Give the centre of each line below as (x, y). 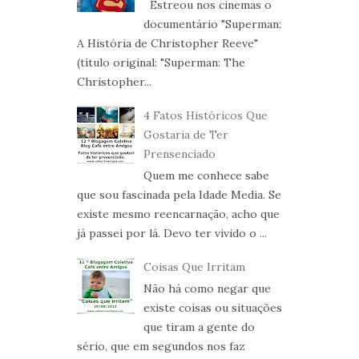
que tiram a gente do (199, 327)
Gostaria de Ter (186, 135)
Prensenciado (179, 154)
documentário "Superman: (212, 24)
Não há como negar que (207, 289)
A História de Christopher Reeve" (167, 44)
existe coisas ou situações (212, 308)
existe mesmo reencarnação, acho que (178, 214)
